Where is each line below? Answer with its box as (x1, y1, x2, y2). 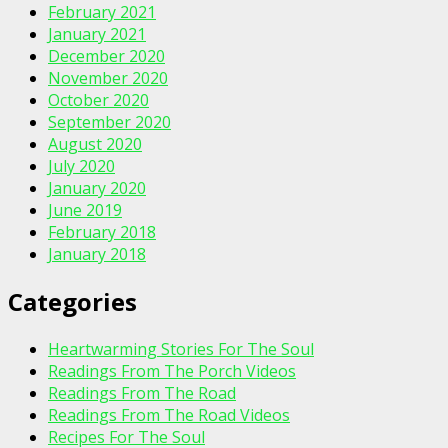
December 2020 (48, 45, 165, 68)
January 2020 (48, 177, 146, 200)
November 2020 (48, 67, 168, 90)
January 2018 (48, 243, 146, 266)
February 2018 (48, 221, 156, 244)
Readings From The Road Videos (48, 404, 290, 427)
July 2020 (48, 155, 115, 178)
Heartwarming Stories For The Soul (48, 338, 314, 361)
